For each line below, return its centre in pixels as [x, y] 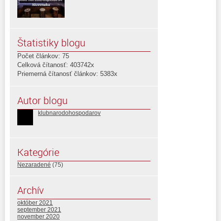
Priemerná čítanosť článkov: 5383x [67, 74]
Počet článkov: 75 [43, 56]
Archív [31, 190]
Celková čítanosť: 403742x [56, 65]
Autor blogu [42, 100]
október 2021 [35, 203]
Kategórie [38, 152]
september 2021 [39, 209]
